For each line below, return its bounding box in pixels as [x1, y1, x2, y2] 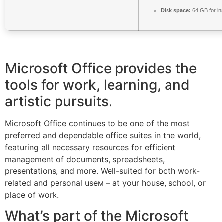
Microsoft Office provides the [5, 59, 197, 77]
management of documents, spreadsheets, [5, 154, 165, 164]
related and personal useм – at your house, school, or [5, 177, 206, 188]
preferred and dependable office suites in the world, [5, 130, 201, 140]
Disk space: [161, 7, 191, 13]
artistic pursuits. [5, 92, 112, 110]
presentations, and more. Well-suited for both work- [5, 166, 200, 176]
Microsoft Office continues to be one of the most [5, 118, 190, 128]
